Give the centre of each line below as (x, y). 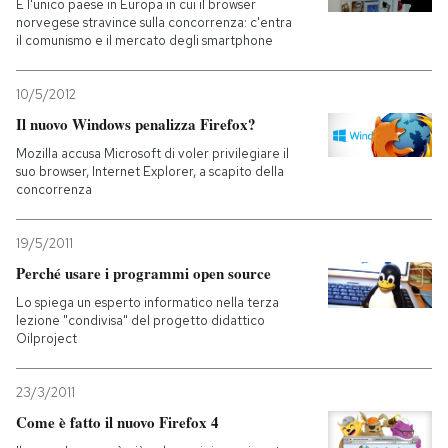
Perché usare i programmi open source (143, 273)
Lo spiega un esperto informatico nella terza (147, 302)
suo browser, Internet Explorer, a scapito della (150, 171)
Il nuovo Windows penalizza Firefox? (136, 124)
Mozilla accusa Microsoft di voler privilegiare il (152, 153)
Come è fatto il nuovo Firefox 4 (117, 422)
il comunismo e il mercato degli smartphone (144, 40)
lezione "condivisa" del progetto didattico (140, 320)
